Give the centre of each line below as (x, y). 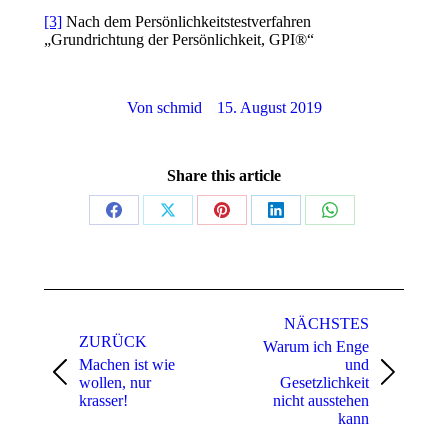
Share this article (224, 175)
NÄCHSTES (326, 323)
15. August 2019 (269, 107)
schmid (179, 107)
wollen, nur (115, 382)
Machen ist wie (127, 364)
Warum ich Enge (316, 346)
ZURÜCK (113, 341)
